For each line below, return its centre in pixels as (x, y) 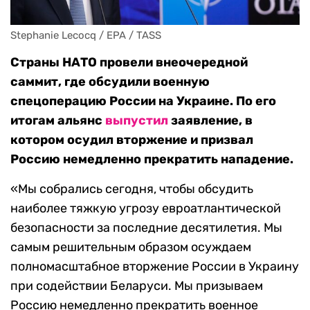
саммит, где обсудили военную (110, 82)
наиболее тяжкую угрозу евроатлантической (146, 209)
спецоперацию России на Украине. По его (143, 101)
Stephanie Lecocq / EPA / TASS (86, 36)
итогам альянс (58, 121)
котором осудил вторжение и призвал (132, 140)
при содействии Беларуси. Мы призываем (137, 286)
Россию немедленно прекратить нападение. (152, 159)
